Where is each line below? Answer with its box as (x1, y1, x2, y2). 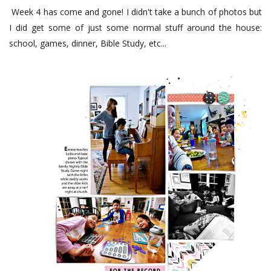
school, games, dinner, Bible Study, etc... (9, 37, 166, 49)
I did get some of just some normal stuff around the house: (9, 21, 262, 33)
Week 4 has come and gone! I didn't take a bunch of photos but (9, 5, 262, 18)
